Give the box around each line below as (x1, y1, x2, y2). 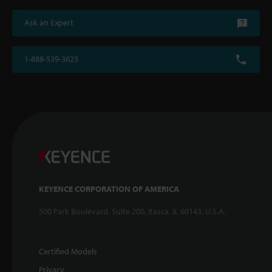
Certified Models (39, 245, 97, 257)
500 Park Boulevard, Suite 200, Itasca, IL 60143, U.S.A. (39, 205, 226, 217)
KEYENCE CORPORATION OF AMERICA (39, 183, 179, 194)
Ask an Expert (24, 16, 73, 28)
